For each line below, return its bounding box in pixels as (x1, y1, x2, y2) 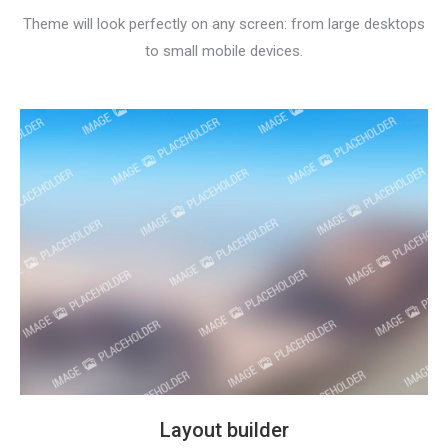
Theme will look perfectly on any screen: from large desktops (23, 15, 425, 34)
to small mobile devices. (145, 42, 303, 61)
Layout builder (159, 417, 289, 442)
